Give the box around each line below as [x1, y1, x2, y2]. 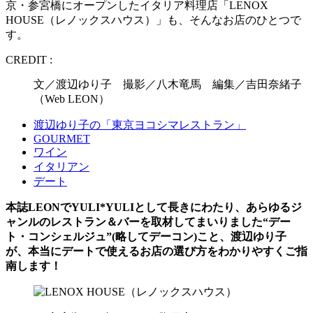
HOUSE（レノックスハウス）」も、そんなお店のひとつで [6, 13, 301, 26]
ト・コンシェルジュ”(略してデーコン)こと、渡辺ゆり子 [6, 230, 286, 242]
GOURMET [34, 132, 90, 145]
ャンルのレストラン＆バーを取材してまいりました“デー [6, 215, 291, 228]
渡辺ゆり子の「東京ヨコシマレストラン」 [34, 118, 246, 131]
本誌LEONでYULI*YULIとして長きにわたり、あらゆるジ [6, 201, 302, 213]
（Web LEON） [34, 92, 110, 105]
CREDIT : [6, 53, 52, 66]
